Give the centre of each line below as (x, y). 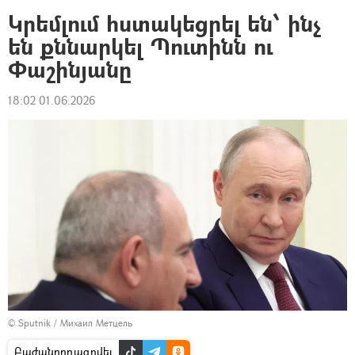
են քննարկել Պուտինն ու (140, 46)
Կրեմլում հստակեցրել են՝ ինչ (164, 23)
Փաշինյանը (70, 69)
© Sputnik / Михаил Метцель (70, 323)
